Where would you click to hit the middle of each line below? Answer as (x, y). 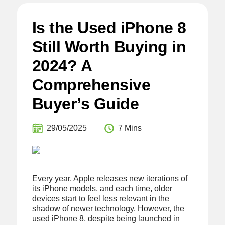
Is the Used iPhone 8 (109, 28)
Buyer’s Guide (85, 104)
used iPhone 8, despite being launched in (106, 219)
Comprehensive (91, 85)
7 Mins (130, 128)
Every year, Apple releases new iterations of (109, 179)
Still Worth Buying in (109, 47)
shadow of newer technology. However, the (108, 209)
